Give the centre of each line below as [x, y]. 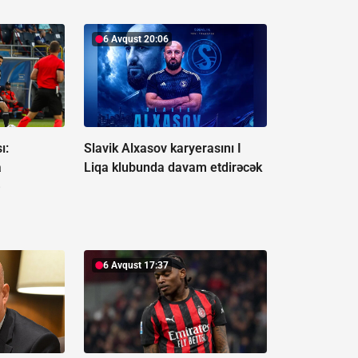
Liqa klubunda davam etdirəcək [173, 168]
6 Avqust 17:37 [135, 266]
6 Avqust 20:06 [135, 40]
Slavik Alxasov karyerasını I [162, 149]
